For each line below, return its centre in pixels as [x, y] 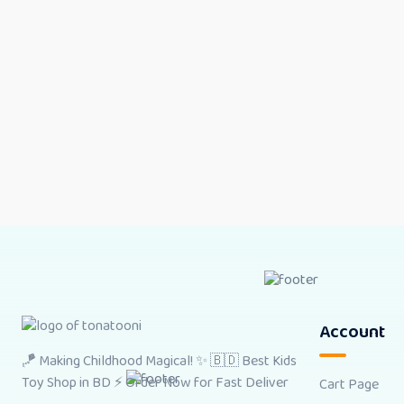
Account [352, 332]
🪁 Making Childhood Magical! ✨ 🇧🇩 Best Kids [159, 362]
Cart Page [349, 385]
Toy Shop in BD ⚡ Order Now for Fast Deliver [155, 383]
